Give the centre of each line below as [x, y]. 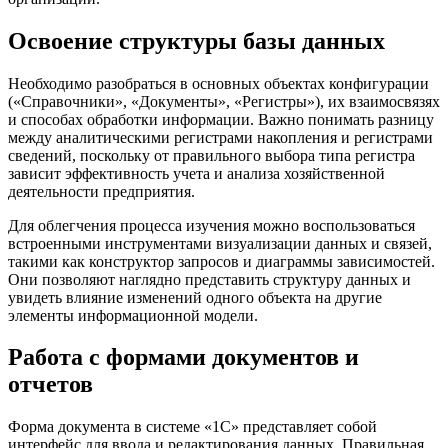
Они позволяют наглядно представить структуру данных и [209, 279]
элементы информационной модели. [133, 315]
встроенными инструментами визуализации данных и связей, [220, 243]
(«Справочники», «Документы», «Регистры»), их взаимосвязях [224, 101]
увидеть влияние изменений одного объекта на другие [195, 297]
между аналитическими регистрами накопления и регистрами [220, 137]
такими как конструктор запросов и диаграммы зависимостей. [221, 261]
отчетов [50, 384]
